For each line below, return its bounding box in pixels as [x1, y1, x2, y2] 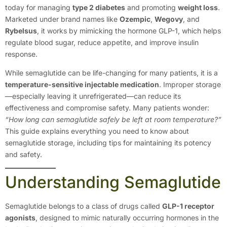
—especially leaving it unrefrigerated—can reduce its [5, 92, 181, 101]
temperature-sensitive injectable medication [5, 80, 159, 89]
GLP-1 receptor [162, 201, 214, 210]
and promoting [125, 3, 178, 12]
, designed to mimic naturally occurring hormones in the [35, 213, 219, 222]
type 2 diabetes [72, 3, 125, 12]
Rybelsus [5, 26, 37, 35]
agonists [5, 213, 35, 222]
